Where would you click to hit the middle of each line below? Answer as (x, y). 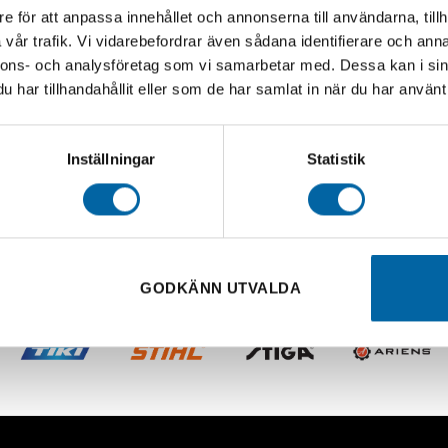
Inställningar (111, 159)
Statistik (336, 159)
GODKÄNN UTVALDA (221, 288)
